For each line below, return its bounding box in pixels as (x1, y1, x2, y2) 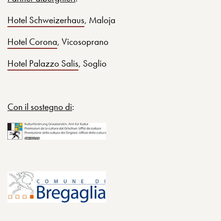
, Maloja (84, 14, 115, 26)
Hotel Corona (7, 36, 57, 48)
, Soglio (78, 57, 107, 70)
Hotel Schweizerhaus (7, 14, 84, 26)
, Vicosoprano (57, 36, 109, 48)
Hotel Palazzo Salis (7, 57, 78, 70)
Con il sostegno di (7, 101, 72, 113)
